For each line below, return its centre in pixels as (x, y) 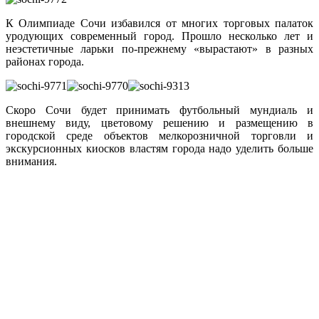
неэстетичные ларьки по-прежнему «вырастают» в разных (159, 48)
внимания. (31, 161)
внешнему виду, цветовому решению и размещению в (159, 122)
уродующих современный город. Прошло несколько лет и (159, 36)
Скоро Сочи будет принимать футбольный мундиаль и (159, 110)
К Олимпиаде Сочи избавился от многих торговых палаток (159, 23)
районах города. (45, 61)
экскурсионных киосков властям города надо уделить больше (159, 148)
